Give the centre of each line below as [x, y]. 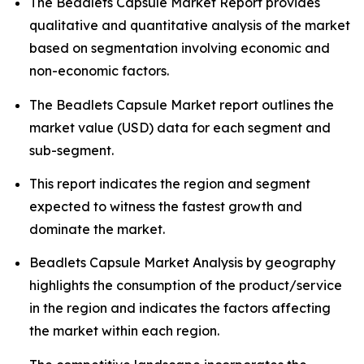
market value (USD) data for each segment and [180, 127]
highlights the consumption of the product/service [186, 286]
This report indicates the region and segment [170, 183]
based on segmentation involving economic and [180, 48]
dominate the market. [97, 229]
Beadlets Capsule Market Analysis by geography [182, 263]
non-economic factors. [99, 71]
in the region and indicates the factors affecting [180, 308]
